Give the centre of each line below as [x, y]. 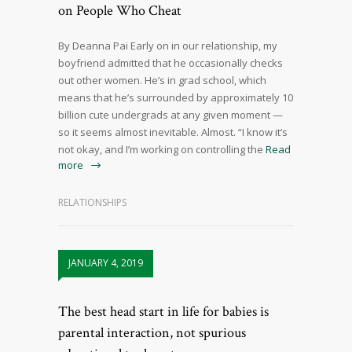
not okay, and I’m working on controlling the [161, 150]
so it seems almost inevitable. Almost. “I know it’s [173, 132]
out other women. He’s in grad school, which [162, 81]
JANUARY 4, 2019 [106, 263]
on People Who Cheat [120, 11]
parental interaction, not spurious [152, 333]
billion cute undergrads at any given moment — [170, 115]
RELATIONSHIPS [92, 203]
